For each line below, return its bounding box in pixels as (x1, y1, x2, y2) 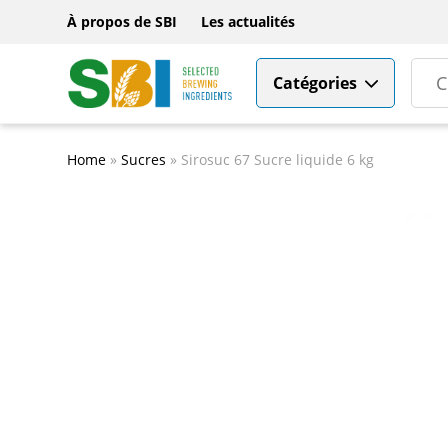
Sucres (121, 149, 166, 169)
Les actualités (201, 12, 295, 32)
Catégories (273, 71, 358, 94)
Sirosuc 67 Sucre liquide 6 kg (181, 149, 374, 169)
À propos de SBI (67, 12, 177, 32)
